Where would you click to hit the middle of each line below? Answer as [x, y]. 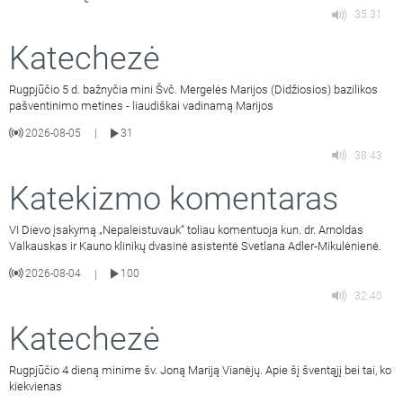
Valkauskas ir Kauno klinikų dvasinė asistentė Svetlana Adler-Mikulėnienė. [195, 246]
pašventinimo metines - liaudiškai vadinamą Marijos [141, 105]
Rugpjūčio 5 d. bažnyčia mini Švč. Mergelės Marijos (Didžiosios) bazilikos [193, 89]
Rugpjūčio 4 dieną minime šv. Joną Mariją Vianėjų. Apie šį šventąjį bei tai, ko [200, 371]
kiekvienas [36, 387]
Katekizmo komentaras [174, 199]
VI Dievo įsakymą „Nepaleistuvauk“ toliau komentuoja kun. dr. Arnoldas [186, 230]
